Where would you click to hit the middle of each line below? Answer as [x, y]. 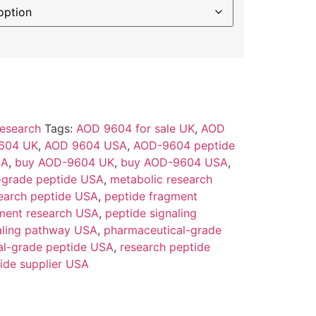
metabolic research [161, 180]
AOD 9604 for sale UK [135, 129]
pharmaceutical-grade [162, 230]
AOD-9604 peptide [184, 146]
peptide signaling [151, 213]
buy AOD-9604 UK [64, 163]
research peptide [165, 247]
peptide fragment [151, 196]
